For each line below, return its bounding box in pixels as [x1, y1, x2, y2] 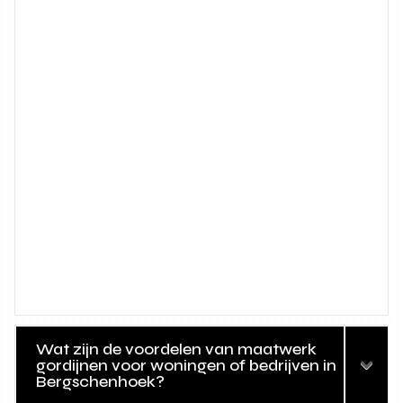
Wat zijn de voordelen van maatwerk [36, 339, 318, 360]
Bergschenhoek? [36, 372, 166, 392]
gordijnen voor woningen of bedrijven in [36, 355, 337, 376]
